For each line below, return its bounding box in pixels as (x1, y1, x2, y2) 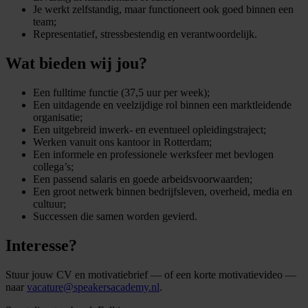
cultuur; (33, 198, 66, 210)
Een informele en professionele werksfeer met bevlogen (33, 148, 274, 161)
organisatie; (33, 111, 82, 124)
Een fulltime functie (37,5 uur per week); (33, 87, 210, 99)
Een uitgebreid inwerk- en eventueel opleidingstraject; (33, 124, 266, 136)
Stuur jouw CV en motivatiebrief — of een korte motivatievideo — (5, 268, 296, 280)
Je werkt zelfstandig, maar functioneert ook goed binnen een (33, 3, 294, 16)
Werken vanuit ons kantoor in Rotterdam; (33, 136, 212, 148)
